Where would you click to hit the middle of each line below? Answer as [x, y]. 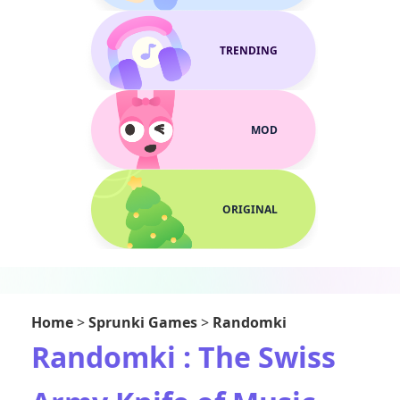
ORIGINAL [250, 209]
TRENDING [249, 50]
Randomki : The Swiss [183, 357]
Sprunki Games [143, 322]
